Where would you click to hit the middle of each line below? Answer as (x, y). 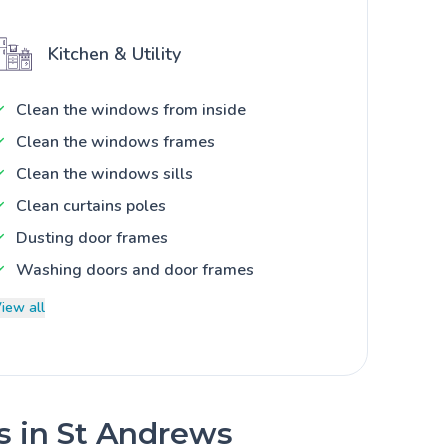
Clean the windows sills (104, 173)
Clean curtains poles (91, 205)
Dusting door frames (92, 237)
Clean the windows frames (115, 141)
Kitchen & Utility (114, 53)
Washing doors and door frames (135, 269)
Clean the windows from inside (131, 109)
